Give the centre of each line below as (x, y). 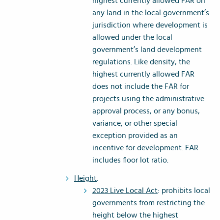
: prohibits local (184, 191)
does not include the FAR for (141, 87)
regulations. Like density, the (141, 62)
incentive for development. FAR (145, 148)
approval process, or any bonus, (146, 111)
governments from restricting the (149, 203)
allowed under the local (132, 38)
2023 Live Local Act (125, 191)
